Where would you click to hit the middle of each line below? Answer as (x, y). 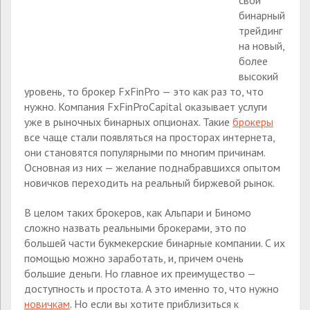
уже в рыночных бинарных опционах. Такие (128, 122)
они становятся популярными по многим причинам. (145, 152)
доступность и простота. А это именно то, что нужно (152, 288)
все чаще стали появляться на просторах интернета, (149, 137)
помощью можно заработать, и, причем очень (134, 258)
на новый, (262, 46)
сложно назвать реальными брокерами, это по (135, 227)
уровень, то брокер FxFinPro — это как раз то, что (144, 91)
